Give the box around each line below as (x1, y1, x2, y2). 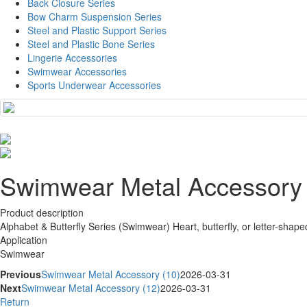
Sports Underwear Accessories (27, 78, 161, 93)
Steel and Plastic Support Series (27, 23, 167, 38)
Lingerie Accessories (27, 51, 117, 65)
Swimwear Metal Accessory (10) (41, 267, 180, 281)
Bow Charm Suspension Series (27, 10, 162, 24)
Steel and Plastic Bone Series (27, 37, 155, 51)
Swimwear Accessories (27, 64, 127, 79)
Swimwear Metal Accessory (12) (21, 280, 160, 295)
